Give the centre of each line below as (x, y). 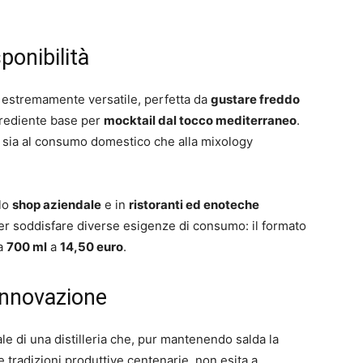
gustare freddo (255, 99)
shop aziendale (57, 205)
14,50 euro (92, 247)
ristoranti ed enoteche (194, 205)
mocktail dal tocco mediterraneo (200, 120)
